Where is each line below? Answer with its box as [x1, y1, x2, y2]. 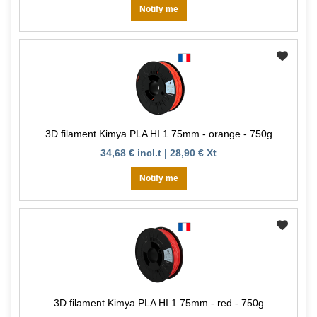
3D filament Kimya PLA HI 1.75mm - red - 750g [53, 297, 264, 309]
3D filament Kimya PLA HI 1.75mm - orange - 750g [45, 128, 272, 140]
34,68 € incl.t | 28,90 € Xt [100, 147, 217, 159]
